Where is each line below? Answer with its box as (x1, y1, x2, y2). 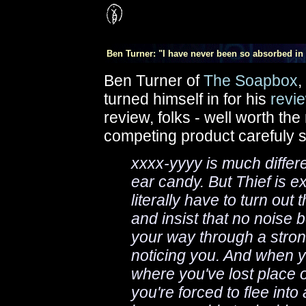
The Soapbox (204, 72, 298, 89)
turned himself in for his (104, 90, 270, 108)
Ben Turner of (104, 72, 204, 89)
